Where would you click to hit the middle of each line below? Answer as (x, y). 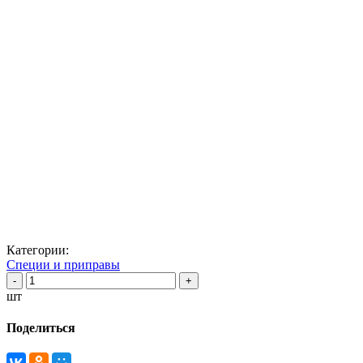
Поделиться (41, 328)
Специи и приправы (63, 264)
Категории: (38, 250)
